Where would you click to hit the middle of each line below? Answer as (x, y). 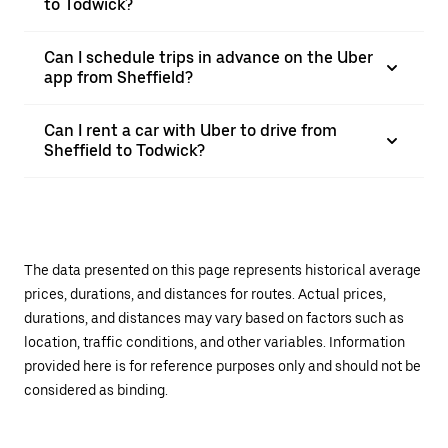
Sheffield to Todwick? (124, 150)
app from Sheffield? (118, 77)
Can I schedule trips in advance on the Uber (208, 57)
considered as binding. (96, 390)
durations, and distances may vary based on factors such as (214, 318)
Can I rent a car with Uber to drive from (190, 130)
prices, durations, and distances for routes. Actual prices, (205, 294)
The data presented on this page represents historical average (222, 270)
